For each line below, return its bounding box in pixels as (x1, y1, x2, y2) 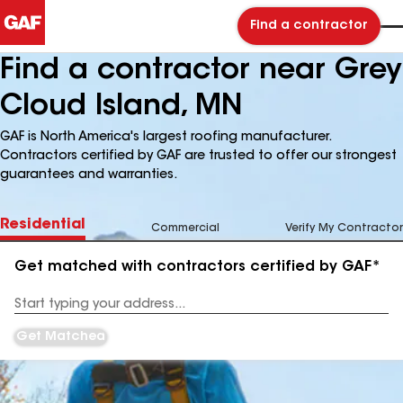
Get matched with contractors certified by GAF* (14, 260, 381, 274)
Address (14, 305, 60, 317)
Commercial (151, 223, 219, 234)
